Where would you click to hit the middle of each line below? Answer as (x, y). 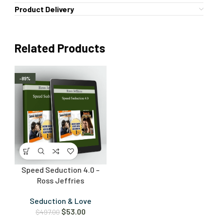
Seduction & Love (61, 201)
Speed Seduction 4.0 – (61, 170)
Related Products (60, 48)
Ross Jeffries (61, 181)
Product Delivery (44, 9)
